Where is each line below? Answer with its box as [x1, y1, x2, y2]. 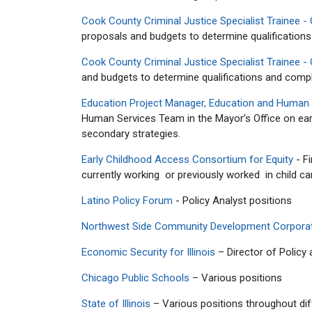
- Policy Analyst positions [173, 194, 295, 207]
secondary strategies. [81, 127, 180, 140]
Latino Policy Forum [81, 194, 173, 207]
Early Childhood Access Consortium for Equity [81, 153, 293, 166]
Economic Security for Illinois [81, 246, 215, 258]
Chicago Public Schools [81, 272, 189, 284]
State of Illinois [81, 297, 150, 310]
